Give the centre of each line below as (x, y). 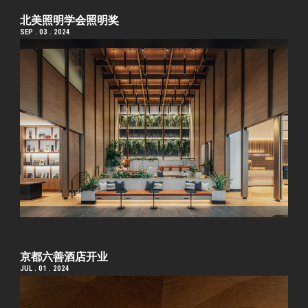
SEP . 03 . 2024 (45, 32)
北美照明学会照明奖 (70, 21)
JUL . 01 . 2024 (45, 269)
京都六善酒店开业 (64, 257)
